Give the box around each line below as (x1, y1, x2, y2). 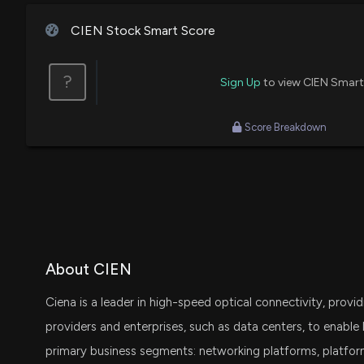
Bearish (232, 50, 267, 63)
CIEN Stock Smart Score (67, 22, 215, 38)
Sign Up (220, 75, 261, 89)
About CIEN (45, 259, 132, 279)
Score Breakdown (245, 120, 327, 133)
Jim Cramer (40, 50, 94, 63)
